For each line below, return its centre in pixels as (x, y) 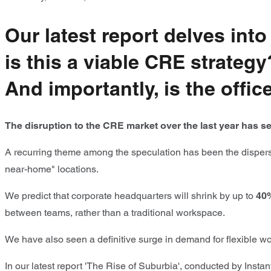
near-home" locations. (52, 169)
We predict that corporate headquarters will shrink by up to (130, 196)
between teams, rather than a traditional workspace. (115, 213)
